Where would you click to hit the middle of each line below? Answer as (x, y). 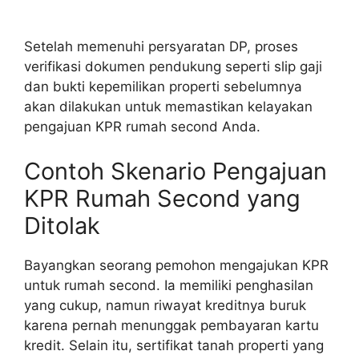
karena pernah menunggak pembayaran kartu (171, 325)
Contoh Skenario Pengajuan (175, 171)
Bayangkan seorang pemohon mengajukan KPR (176, 265)
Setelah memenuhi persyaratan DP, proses (161, 47)
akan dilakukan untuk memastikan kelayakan (168, 107)
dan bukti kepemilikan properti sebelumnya (163, 87)
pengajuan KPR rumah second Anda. (142, 127)
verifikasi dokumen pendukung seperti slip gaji (173, 67)
